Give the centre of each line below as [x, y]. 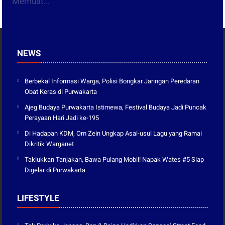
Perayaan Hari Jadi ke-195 [62, 118]
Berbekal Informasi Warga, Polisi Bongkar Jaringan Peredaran [112, 81]
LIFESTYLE [38, 198]
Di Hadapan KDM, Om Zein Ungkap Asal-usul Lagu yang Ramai [114, 133]
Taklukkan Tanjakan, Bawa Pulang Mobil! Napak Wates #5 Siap [115, 159]
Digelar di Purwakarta [55, 170]
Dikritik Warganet [49, 144]
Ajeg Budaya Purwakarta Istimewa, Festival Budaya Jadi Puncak [116, 107]
